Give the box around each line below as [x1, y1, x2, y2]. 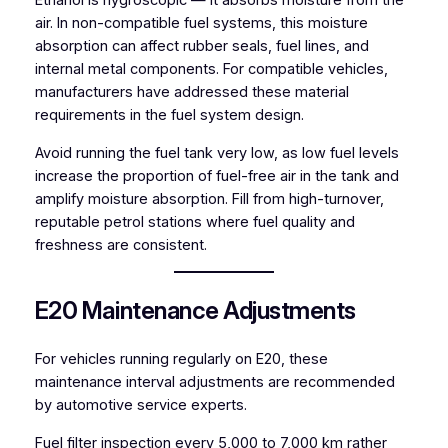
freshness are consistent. [34, 235, 207, 254]
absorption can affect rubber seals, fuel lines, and [34, 37, 369, 56]
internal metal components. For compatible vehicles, [34, 60, 388, 79]
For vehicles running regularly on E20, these [34, 350, 328, 369]
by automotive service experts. [34, 396, 247, 415]
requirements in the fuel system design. [34, 106, 304, 125]
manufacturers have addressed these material [34, 83, 349, 102]
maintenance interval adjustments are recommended [34, 373, 395, 392]
